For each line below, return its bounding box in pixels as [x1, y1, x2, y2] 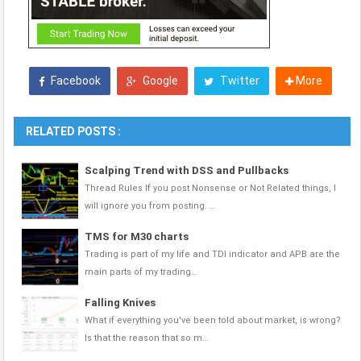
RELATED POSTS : [26, 125, 121, 139]
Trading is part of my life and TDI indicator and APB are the [85, 249, 340, 260]
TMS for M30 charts [85, 230, 189, 243]
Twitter [217, 74, 259, 88]
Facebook [48, 74, 101, 88]
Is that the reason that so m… [85, 333, 208, 344]
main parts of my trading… [85, 267, 197, 278]
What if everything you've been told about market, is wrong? [85, 315, 341, 326]
